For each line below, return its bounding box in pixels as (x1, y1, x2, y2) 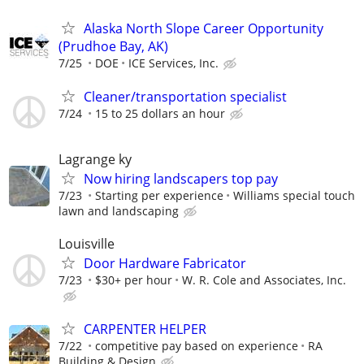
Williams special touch (233, 188, 355, 204)
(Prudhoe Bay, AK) (58, 37, 168, 56)
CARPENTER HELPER (84, 319, 206, 338)
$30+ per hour (95, 271, 172, 288)
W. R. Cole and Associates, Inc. (182, 271, 346, 288)
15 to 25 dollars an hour (95, 106, 225, 122)
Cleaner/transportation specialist (84, 88, 287, 106)
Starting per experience (95, 188, 223, 204)
